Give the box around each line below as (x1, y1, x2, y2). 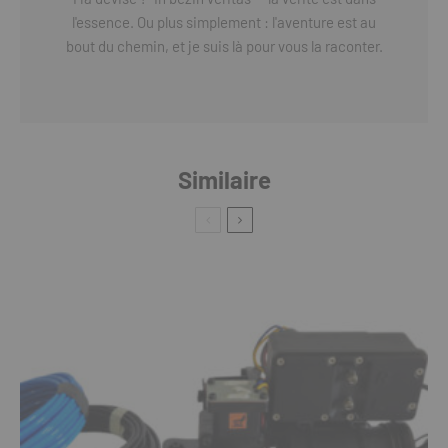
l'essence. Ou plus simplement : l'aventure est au (72, 13, 376, 31)
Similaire (177, 165, 271, 194)
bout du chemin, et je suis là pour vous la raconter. (65, 37, 383, 55)
